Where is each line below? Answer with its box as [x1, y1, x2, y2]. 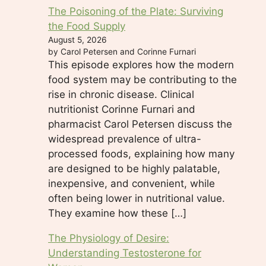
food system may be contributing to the [48, 73, 237, 85]
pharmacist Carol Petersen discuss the [48, 118, 232, 130]
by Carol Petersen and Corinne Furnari [48, 46, 196, 56]
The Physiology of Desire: [48, 232, 169, 244]
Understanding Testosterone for [48, 246, 201, 259]
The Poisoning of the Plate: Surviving [48, 5, 223, 17]
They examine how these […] [48, 207, 186, 219]
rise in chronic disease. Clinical [48, 88, 194, 100]
